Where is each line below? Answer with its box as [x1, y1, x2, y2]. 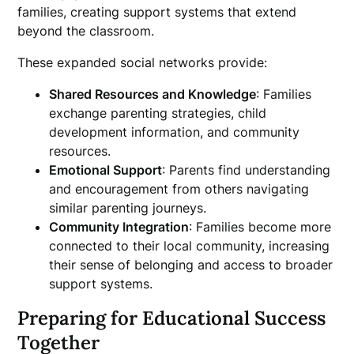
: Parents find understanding [162, 162, 331, 178]
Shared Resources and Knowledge [49, 86, 257, 102]
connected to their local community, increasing [49, 238, 330, 254]
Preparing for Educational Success [17, 306, 326, 330]
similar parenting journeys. [49, 200, 207, 216]
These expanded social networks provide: [17, 55, 268, 70]
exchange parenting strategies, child [49, 105, 267, 121]
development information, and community [49, 124, 300, 140]
